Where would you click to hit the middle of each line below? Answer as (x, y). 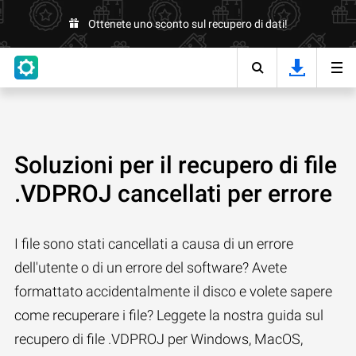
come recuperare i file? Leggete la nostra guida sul (169, 315)
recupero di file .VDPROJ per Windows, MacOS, (159, 339)
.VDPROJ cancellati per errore (173, 193)
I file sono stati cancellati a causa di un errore (154, 244)
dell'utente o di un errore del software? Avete (151, 267)
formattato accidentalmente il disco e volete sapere (173, 291)
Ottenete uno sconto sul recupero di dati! (188, 24)
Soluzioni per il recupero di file (176, 165)
